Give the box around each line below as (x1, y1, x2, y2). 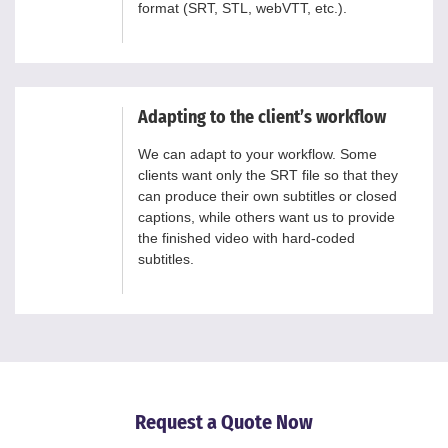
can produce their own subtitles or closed (138, 187, 397, 204)
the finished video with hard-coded (138, 229, 355, 246)
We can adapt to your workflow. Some (138, 145, 377, 162)
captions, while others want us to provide (138, 208, 395, 225)
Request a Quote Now (135, 409, 313, 434)
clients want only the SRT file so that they (138, 166, 398, 183)
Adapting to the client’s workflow (138, 105, 386, 128)
